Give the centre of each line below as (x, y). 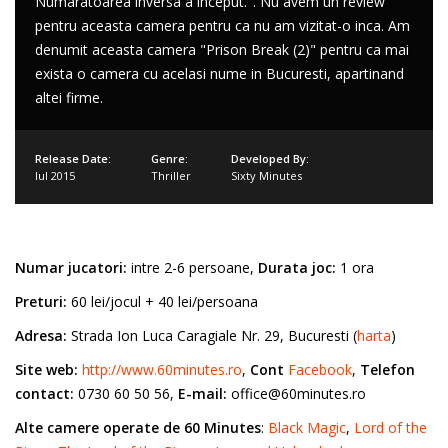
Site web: (46, 369)
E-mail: (202, 393)
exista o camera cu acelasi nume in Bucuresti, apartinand (219, 73)
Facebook (320, 369)
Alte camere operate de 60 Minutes (138, 427)
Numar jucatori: (71, 267)
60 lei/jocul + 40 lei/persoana (162, 301)
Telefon (387, 369)
